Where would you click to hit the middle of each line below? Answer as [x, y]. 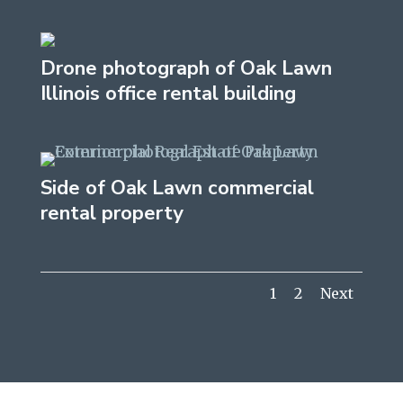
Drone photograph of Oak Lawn [186, 68]
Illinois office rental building [168, 93]
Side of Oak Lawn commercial [177, 188]
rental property [112, 213]
